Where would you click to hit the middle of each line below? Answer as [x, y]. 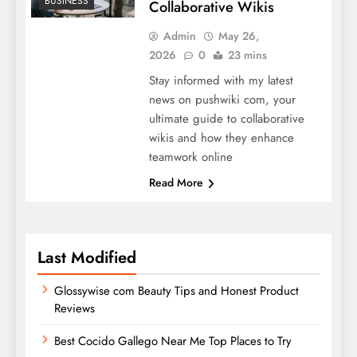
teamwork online [190, 157]
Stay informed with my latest [221, 80]
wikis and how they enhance [221, 137]
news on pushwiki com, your [222, 99]
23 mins [247, 55]
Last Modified [87, 257]
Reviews [75, 308]
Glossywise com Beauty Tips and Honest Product [177, 290]
